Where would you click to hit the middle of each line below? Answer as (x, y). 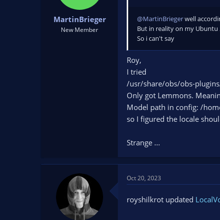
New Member (80, 30)
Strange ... (143, 143)
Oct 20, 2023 (144, 178)
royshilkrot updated (161, 200)
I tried (137, 72)
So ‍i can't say (156, 38)
